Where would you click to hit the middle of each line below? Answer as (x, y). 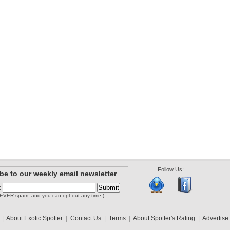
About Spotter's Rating (164, 218)
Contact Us (86, 218)
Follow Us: (171, 169)
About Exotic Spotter (34, 218)
